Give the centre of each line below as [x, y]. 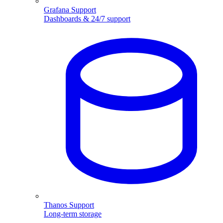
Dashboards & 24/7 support [87, 19]
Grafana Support [70, 10]
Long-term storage [73, 214]
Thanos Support [69, 205]
